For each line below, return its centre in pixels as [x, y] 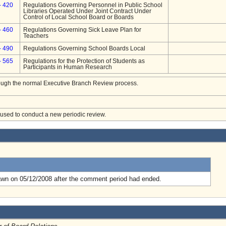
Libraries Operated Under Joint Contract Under [87, 11]
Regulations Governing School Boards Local [84, 48]
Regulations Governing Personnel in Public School [93, 5]
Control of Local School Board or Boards [78, 17]
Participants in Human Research [68, 67]
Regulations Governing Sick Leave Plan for [82, 30]
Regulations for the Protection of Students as [84, 61]
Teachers [36, 36]
